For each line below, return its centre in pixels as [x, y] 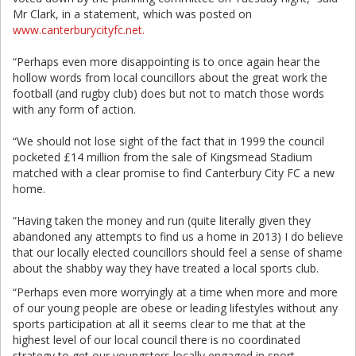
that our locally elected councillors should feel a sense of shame [178, 252]
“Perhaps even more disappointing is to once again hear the [166, 62]
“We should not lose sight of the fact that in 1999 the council [168, 141]
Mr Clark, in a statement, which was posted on [132, 14]
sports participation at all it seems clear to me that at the [159, 324]
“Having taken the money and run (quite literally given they [162, 221]
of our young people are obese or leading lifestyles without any [175, 308]
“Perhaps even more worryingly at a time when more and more [175, 292]
